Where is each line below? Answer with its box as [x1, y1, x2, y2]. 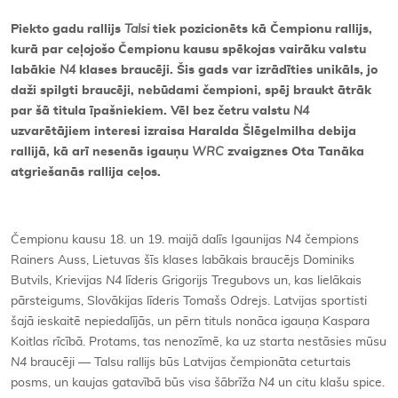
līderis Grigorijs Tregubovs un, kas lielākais [122, 274, 362, 287]
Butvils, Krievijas [11, 274, 106, 287]
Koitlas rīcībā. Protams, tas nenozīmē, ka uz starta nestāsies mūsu [11, 335, 386, 348]
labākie [11, 63, 60, 76]
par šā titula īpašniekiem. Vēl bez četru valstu [11, 104, 293, 117]
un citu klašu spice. [275, 376, 385, 389]
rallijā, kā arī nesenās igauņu [11, 145, 192, 158]
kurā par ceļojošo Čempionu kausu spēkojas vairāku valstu [11, 43, 366, 56]
